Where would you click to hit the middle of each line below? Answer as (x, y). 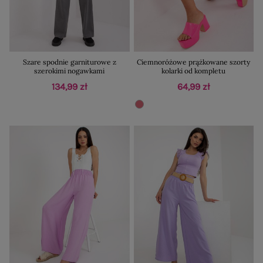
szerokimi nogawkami (70, 70)
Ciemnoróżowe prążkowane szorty (194, 62)
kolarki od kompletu (194, 70)
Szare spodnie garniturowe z (69, 62)
